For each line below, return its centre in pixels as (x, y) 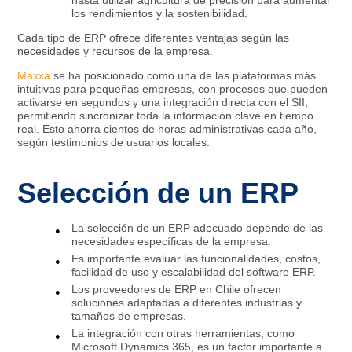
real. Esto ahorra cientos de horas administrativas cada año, (167, 128)
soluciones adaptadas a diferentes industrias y (187, 303)
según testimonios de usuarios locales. (114, 142)
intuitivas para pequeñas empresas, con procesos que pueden (173, 88)
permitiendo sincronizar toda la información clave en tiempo (166, 115)
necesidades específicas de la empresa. (172, 242)
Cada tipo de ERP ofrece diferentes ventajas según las (154, 37)
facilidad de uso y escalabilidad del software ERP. (194, 272)
